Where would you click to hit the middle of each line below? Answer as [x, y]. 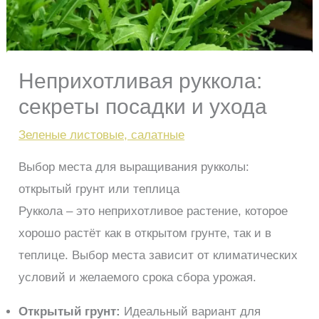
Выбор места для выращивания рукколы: [134, 167]
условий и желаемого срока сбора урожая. [138, 278]
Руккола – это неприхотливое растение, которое [153, 211]
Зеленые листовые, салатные [102, 135]
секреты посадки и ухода [143, 107]
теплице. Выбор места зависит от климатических [158, 256]
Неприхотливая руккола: [141, 81]
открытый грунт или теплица [99, 189]
